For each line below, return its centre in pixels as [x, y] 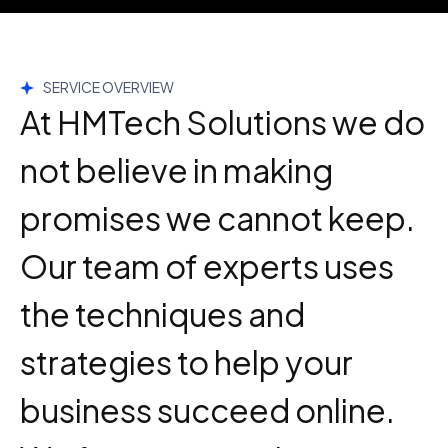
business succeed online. [207, 410]
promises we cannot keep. [217, 218]
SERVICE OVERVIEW [108, 87]
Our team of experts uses [207, 266]
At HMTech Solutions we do [222, 122]
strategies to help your [186, 362]
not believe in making [176, 170]
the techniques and [162, 314]
